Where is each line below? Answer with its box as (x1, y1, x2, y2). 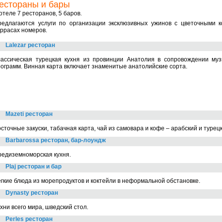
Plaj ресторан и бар (5, 163, 61, 170)
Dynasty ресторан (5, 189, 58, 196)
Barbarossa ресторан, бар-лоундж (5, 137, 106, 144)
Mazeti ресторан (5, 111, 53, 117)
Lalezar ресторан (5, 42, 55, 49)
